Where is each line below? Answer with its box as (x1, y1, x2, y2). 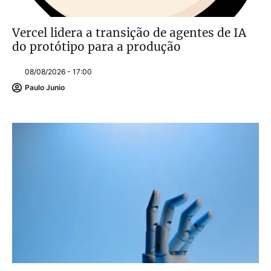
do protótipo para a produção (12, 39, 181, 54)
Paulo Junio (25, 83, 65, 93)
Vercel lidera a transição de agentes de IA (12, 25, 246, 40)
